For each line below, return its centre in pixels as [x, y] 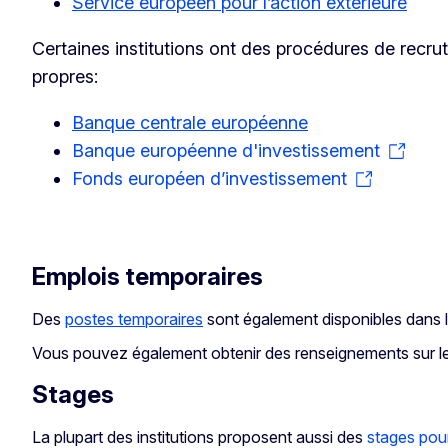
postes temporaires [134, 318]
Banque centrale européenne [190, 122]
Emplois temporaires [147, 276]
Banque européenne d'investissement [226, 150]
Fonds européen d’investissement [209, 178]
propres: [65, 76]
